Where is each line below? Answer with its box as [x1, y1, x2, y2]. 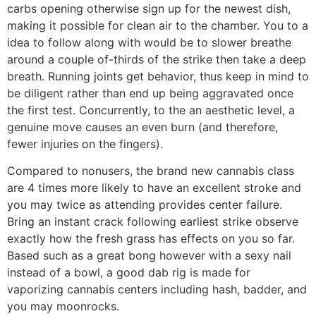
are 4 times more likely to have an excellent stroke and [7, 180, 301, 195]
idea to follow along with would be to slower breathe [7, 35, 291, 49]
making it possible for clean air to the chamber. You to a [7, 18, 308, 32]
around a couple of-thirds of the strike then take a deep [7, 51, 306, 66]
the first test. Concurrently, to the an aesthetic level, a [7, 102, 295, 117]
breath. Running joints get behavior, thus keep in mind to [7, 68, 309, 83]
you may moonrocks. [7, 298, 119, 313]
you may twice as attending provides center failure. [7, 197, 282, 212]
